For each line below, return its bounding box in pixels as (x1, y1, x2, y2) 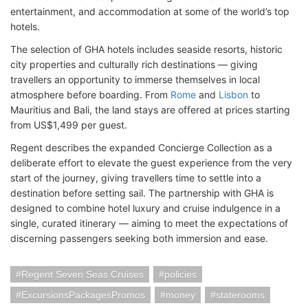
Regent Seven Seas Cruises (21, 269, 144, 280)
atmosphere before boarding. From (10, 89, 170, 100)
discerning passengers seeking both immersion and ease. (10, 232, 268, 244)
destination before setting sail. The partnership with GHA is (10, 187, 274, 199)
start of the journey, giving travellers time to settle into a (10, 172, 261, 184)
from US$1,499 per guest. (10, 119, 130, 131)
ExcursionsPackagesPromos (21, 289, 145, 300)
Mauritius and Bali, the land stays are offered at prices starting (10, 104, 290, 115)
